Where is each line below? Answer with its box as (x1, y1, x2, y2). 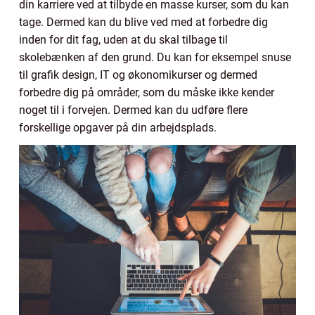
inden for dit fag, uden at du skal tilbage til (19, 32, 228, 46)
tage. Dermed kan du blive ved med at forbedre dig (19, 15, 268, 29)
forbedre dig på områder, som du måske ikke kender (19, 85, 274, 99)
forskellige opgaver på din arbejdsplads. (19, 120, 219, 134)
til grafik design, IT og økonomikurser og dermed (19, 67, 257, 82)
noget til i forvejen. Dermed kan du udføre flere (19, 103, 247, 117)
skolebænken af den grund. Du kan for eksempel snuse (19, 50, 291, 64)
